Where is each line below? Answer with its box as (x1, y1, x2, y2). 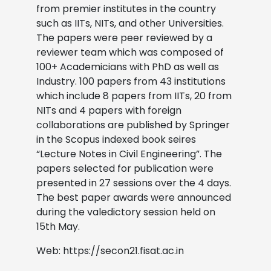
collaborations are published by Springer (36, 117, 230, 132)
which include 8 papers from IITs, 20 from (36, 88, 232, 103)
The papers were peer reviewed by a (36, 30, 212, 45)
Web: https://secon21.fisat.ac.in (36, 243, 184, 258)
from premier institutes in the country (36, 1, 216, 16)
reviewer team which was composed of (36, 45, 224, 59)
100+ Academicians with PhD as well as (36, 59, 219, 74)
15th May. (36, 219, 80, 233)
